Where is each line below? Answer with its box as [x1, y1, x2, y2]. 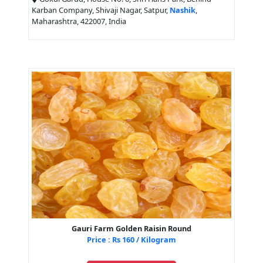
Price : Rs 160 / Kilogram [87, 234, 176, 245]
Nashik [170, 5, 195, 16]
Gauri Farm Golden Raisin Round [72, 223, 191, 234]
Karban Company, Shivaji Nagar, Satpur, [32, 5, 170, 16]
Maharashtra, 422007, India [32, 16, 126, 27]
